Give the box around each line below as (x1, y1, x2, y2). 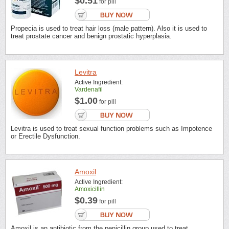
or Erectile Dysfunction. (11, 132, 80, 140)
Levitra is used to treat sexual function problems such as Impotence (11, 124, 212, 132)
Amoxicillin (75, 186, 105, 193)
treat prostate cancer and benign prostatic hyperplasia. (11, 32, 172, 40)
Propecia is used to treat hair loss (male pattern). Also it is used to (11, 25, 207, 33)
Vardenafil (75, 85, 103, 93)
